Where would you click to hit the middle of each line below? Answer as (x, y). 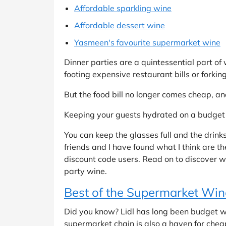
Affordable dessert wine (120, 25)
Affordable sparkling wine (123, 8)
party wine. (86, 171)
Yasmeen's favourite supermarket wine (147, 42)
